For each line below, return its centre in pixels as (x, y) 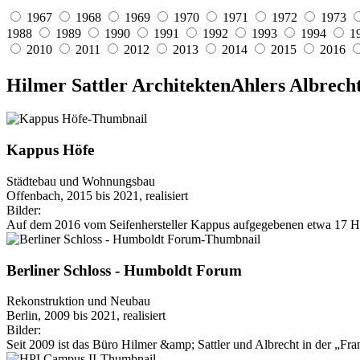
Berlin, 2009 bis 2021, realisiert (86, 316)
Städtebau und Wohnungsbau (81, 181)
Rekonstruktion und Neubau (78, 301)
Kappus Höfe (50, 150)
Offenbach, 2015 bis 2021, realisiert (97, 195)
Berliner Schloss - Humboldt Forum (124, 270)
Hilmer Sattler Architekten (119, 85)
